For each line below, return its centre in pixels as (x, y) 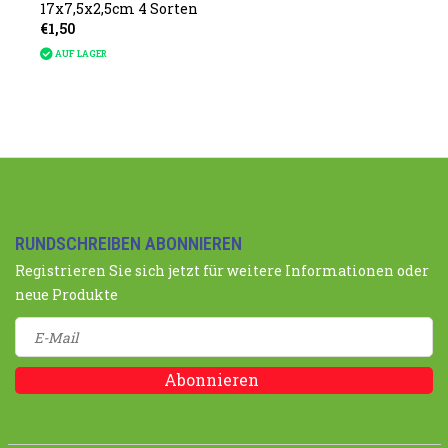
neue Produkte (66, 294)
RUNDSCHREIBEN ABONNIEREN (128, 243)
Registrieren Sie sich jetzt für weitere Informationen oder (222, 270)
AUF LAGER (80, 54)
